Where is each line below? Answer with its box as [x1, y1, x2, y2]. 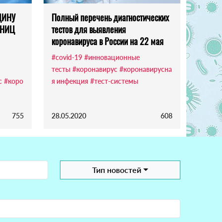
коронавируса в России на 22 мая [52, 35, 164, 48]
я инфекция [52, 77, 88, 86]
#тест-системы [90, 77, 138, 86]
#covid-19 [52, 53, 82, 62]
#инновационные [84, 53, 140, 62]
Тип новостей [92, 165, 142, 175]
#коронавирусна [119, 65, 172, 74]
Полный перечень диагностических [52, 11, 169, 24]
